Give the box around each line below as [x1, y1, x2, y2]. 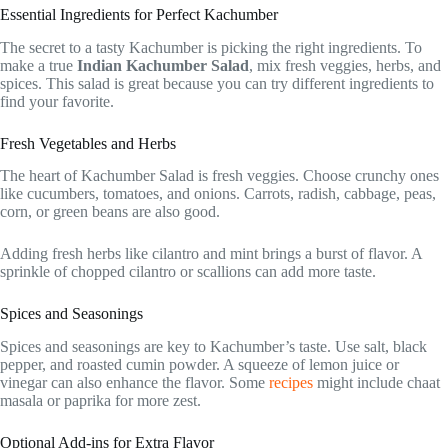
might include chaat [313, 374, 440, 392]
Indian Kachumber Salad [77, 56, 249, 74]
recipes [265, 374, 313, 392]
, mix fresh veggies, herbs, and [249, 56, 441, 74]
